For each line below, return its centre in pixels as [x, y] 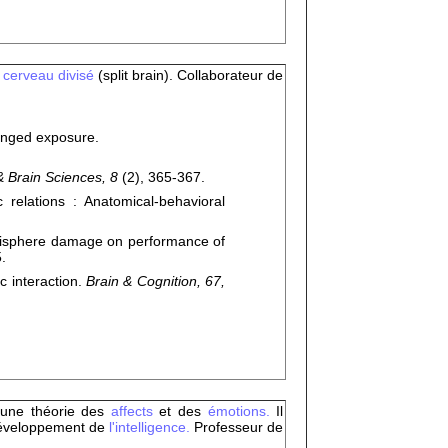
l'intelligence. [149, 427]
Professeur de [236, 427]
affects [135, 411]
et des [183, 411]
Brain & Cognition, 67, [156, 281]
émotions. [238, 411]
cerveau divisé [50, 75]
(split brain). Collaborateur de [190, 75]
